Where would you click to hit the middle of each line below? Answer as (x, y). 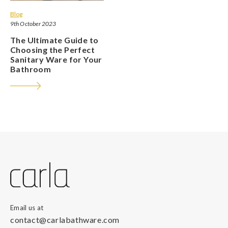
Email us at (27, 208)
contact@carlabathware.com (65, 220)
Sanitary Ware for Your (56, 59)
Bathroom (31, 69)
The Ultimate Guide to (54, 40)
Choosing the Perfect (52, 49)
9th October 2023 (33, 23)
